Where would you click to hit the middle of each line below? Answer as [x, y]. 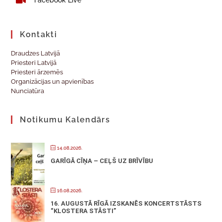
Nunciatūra [28, 91]
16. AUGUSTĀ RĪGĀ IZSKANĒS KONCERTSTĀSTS [126, 203]
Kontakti [38, 34]
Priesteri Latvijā [34, 62]
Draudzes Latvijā [36, 53]
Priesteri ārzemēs [37, 72]
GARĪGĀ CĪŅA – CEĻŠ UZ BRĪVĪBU [102, 161]
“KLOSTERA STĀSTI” [83, 211]
